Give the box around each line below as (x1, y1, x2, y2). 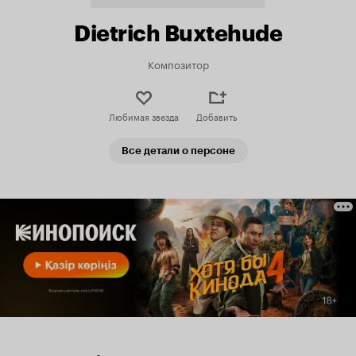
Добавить (196, 109, 237, 123)
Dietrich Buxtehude (74, 20, 282, 47)
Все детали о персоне (121, 145, 235, 157)
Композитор (147, 56, 209, 72)
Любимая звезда (108, 109, 179, 123)
